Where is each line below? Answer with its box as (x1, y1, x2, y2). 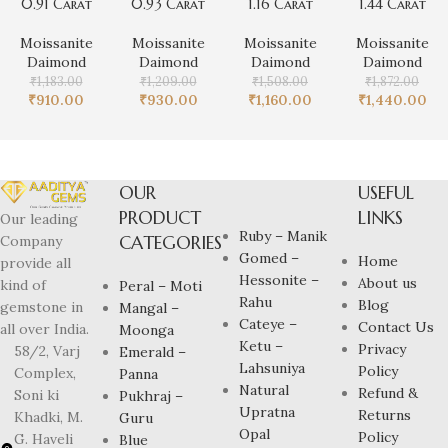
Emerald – (119, 342, 187, 361)
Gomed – (238, 248, 299, 267)
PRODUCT (119, 205, 202, 229)
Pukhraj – (119, 386, 184, 405)
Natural (238, 380, 289, 399)
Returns (358, 405, 412, 424)
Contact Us (358, 317, 435, 336)
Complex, (14, 363, 76, 382)
